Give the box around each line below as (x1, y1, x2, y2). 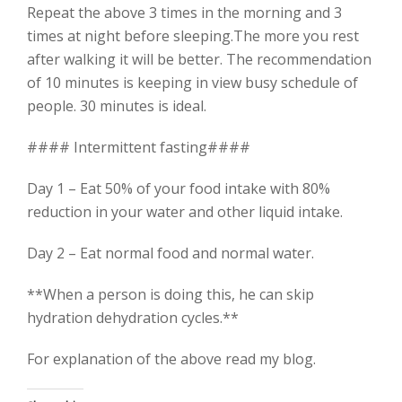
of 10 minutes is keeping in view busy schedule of (27, 72, 358, 92)
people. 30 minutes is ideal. (27, 95, 206, 116)
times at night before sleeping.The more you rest (27, 25, 359, 46)
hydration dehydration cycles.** (27, 307, 239, 328)
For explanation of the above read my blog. (27, 348, 316, 369)
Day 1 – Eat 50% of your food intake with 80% (27, 178, 330, 198)
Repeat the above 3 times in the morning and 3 (27, 2, 342, 22)
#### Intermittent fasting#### (27, 136, 250, 157)
